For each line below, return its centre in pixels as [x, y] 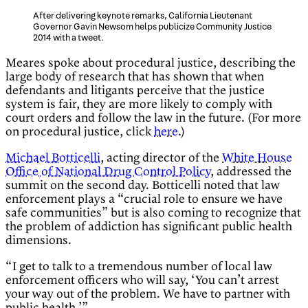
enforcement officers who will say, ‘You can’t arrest [142, 281]
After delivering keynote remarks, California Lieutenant [143, 16]
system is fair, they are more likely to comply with [139, 105]
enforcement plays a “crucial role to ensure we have [144, 200]
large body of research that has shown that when [135, 77]
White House [257, 158]
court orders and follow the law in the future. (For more [153, 119]
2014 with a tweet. [68, 38]
